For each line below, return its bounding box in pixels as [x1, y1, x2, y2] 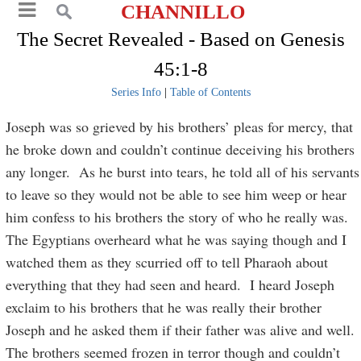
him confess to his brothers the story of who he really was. [6, 207, 354, 226]
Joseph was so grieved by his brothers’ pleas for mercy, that [6, 117, 354, 136]
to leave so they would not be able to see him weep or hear [6, 185, 347, 204]
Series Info [110, 86, 161, 98]
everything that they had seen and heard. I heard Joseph [6, 275, 335, 294]
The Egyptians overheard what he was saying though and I [6, 230, 347, 249]
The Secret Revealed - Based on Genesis [16, 28, 345, 50]
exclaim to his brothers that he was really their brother [6, 297, 322, 317]
